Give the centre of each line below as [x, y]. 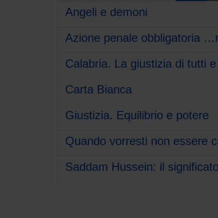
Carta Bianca [99, 89]
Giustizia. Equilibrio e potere [137, 115]
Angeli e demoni [106, 12]
